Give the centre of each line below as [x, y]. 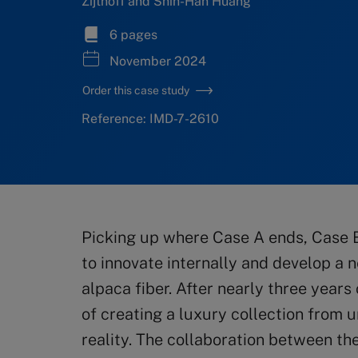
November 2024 [156, 61]
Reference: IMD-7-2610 [150, 119]
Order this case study [136, 90]
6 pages [132, 35]
